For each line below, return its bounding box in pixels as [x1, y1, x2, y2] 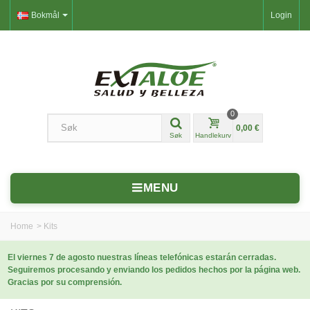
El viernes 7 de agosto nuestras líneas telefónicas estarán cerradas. [8, 252, 276, 262]
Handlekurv [195, 131, 231, 139]
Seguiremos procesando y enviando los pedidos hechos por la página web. [8, 264, 300, 275]
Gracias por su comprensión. [8, 277, 122, 287]
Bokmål [31, 10, 60, 20]
